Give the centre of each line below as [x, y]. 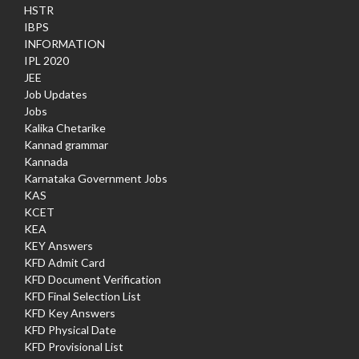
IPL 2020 [46, 61]
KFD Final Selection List [83, 296]
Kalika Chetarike [65, 128]
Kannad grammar [66, 145]
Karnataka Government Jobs [96, 179]
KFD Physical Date [70, 330]
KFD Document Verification [93, 280]
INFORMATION [65, 44]
